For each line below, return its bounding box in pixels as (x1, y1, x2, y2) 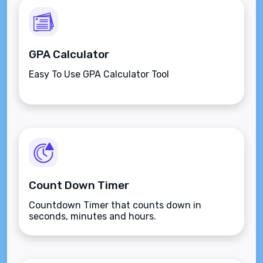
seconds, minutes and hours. (29, 211, 156, 222)
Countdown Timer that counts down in (29, 200, 201, 211)
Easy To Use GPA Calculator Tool (29, 69, 169, 80)
